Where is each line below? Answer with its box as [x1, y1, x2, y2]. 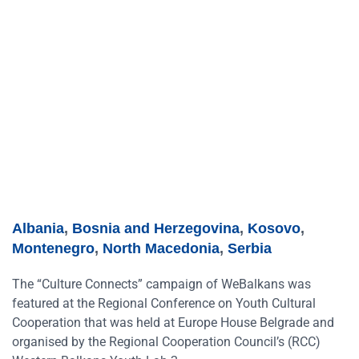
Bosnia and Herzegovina [72, 220, 240, 237]
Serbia [228, 240, 272, 257]
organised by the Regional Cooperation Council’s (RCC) [12, 334, 321, 350]
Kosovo [248, 220, 301, 237]
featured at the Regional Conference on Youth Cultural [12, 296, 316, 312]
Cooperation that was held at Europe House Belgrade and [12, 315, 334, 331]
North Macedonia [103, 240, 220, 257]
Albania [12, 220, 64, 237]
